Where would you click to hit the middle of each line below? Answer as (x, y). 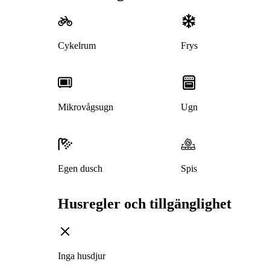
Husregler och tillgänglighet (145, 204)
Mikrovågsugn (86, 107)
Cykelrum (77, 46)
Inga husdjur (82, 256)
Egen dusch (80, 169)
